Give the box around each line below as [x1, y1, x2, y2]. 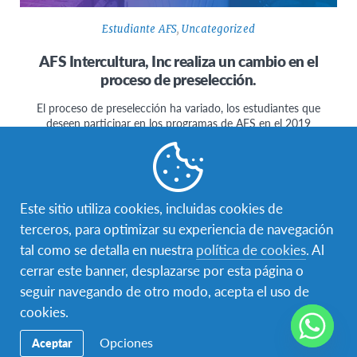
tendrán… [155, 130, 202, 147]
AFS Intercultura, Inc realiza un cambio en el [38, 50, 319, 73]
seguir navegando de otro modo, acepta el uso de [20, 280, 309, 300]
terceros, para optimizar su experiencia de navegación [20, 218, 333, 238]
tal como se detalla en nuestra [20, 239, 196, 259]
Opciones [100, 333, 153, 352]
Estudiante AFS [102, 22, 177, 37]
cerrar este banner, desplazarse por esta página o [20, 260, 304, 280]
